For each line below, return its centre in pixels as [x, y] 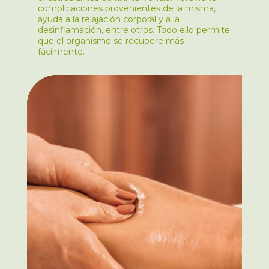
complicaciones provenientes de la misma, [126, 8]
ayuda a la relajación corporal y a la [108, 19]
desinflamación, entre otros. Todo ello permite [134, 30]
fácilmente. [61, 51]
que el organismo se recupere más [110, 41]
